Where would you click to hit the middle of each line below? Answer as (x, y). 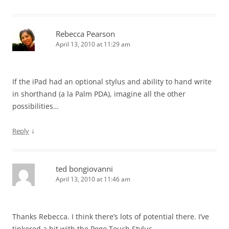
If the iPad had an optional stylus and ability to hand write (112, 82)
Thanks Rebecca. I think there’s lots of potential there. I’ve (111, 216)
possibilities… (36, 106)
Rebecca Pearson (85, 34)
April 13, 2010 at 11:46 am (93, 179)
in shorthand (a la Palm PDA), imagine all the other (99, 94)
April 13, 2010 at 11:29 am (93, 44)
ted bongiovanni (84, 169)
